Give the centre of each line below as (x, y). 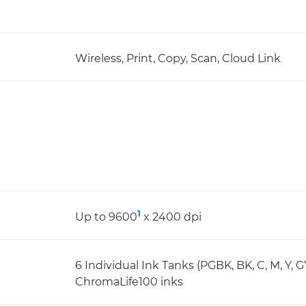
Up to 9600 (106, 217)
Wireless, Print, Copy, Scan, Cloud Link (178, 58)
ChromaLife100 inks (129, 281)
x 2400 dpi (171, 217)
